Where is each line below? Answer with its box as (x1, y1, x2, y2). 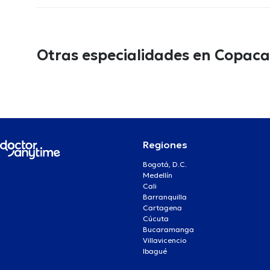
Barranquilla (143, 192, 187, 201)
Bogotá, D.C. (143, 160, 187, 169)
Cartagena (143, 203, 182, 212)
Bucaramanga (143, 225, 194, 234)
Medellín (143, 171, 172, 180)
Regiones (143, 139, 187, 151)
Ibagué (143, 246, 167, 256)
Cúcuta (143, 214, 169, 223)
